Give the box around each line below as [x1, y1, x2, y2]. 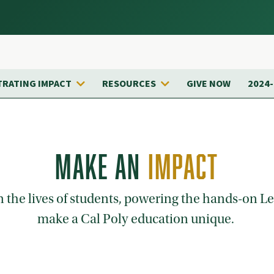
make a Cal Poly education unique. [37, 211, 237, 227]
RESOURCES [102, 77, 156, 91]
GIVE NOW [187, 77, 231, 91]
